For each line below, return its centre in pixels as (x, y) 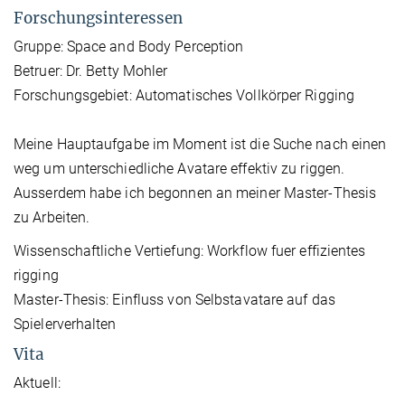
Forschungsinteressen (98, 18)
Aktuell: (37, 382)
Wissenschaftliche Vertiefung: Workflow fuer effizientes (190, 250)
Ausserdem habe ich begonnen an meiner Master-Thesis (195, 193)
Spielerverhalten (65, 324)
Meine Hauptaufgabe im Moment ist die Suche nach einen (200, 144)
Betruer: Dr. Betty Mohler (91, 71)
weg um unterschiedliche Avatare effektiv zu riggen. (179, 168)
